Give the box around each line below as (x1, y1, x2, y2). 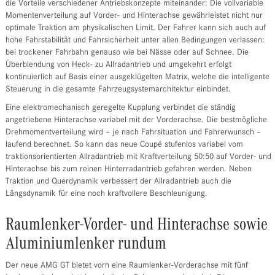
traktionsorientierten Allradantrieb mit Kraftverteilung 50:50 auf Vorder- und (5, 153, 271, 162)
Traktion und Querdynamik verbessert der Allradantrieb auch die (5, 177, 231, 187)
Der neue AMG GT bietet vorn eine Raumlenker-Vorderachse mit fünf (5, 261, 248, 271)
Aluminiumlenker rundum (5, 235, 166, 254)
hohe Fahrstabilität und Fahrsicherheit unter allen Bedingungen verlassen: (5, 36, 265, 45)
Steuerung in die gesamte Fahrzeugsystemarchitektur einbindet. (5, 85, 231, 95)
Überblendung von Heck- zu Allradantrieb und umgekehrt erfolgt (5, 61, 231, 70)
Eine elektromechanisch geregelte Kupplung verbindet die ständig (5, 104, 236, 113)
